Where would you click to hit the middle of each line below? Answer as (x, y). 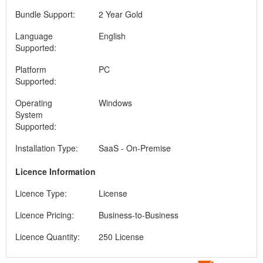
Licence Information (55, 171)
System (29, 114)
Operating (34, 103)
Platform (31, 69)
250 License (121, 237)
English (112, 36)
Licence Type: (41, 193)
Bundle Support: (45, 14)
